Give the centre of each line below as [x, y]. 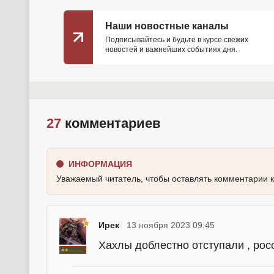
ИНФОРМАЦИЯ [100, 164]
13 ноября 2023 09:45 [171, 225]
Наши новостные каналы [167, 26]
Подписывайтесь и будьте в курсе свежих [177, 40]
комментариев [111, 124]
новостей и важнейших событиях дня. [171, 50]
